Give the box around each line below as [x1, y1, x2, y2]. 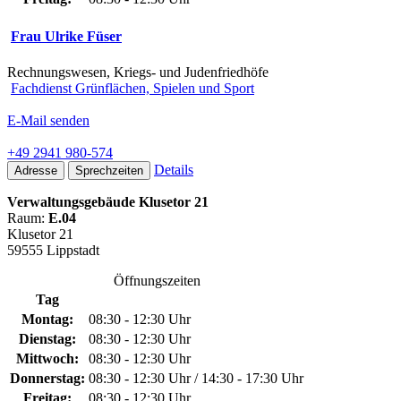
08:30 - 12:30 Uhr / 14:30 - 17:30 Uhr [89, 370, 303, 386]
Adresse [14, 163, 57, 177]
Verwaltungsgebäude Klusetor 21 [7, 193, 209, 209]
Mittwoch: [16, 350, 79, 366]
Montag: [21, 311, 73, 327]
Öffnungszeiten [113, 272, 200, 288]
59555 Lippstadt [7, 242, 99, 258]
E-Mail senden [7, 112, 90, 128]
